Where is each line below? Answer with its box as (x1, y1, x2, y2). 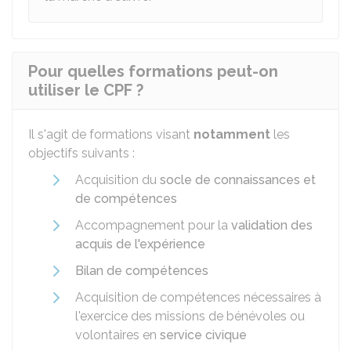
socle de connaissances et (160, 172, 316, 187)
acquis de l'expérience (75, 237, 205, 251)
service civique (160, 327, 247, 342)
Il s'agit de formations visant (28, 127, 194, 142)
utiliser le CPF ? (28, 81, 143, 100)
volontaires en (75, 327, 160, 342)
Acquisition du (75, 172, 160, 187)
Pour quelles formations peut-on (28, 62, 278, 81)
